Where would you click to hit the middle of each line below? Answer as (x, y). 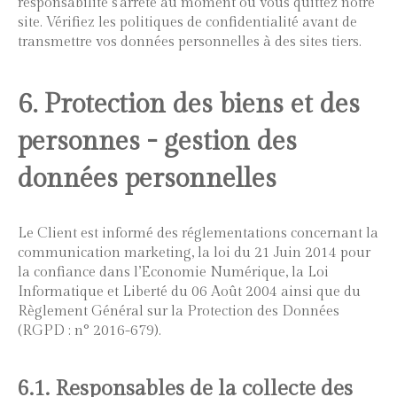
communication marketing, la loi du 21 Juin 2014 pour (194, 253)
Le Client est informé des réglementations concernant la (198, 234)
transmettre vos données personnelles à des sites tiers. (190, 42)
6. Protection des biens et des (189, 105)
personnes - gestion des (157, 142)
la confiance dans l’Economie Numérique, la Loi (173, 272)
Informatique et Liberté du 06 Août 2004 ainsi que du (189, 292)
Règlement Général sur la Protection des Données (179, 311)
